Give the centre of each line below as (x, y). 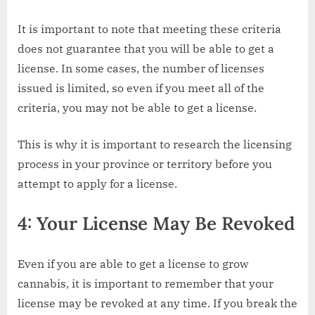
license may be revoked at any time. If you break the (157, 303)
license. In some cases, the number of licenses (141, 69)
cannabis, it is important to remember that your (146, 284)
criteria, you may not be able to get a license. (137, 108)
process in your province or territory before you (145, 164)
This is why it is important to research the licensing (155, 144)
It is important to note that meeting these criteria (149, 29)
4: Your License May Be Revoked (156, 224)
